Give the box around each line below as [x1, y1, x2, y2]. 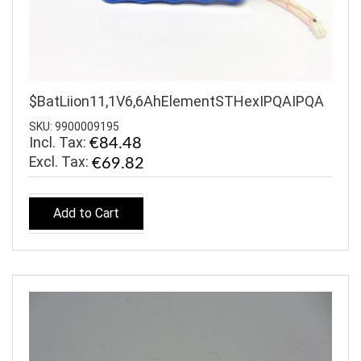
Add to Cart [53, 205, 119, 221]
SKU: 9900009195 [29, 120, 119, 134]
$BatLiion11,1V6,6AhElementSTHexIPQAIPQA [29, 92, 324, 110]
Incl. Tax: [29, 134, 89, 151]
